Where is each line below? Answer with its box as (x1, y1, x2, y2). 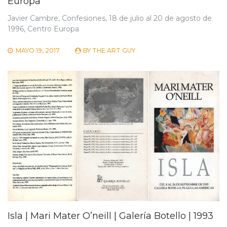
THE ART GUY (92, 46, 135, 54)
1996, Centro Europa (8, 24, 79, 33)
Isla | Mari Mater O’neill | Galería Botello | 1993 (8, 210, 213, 221)
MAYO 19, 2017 (16, 46, 60, 54)
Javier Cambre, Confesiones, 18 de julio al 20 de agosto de (8, 13, 212, 23)
